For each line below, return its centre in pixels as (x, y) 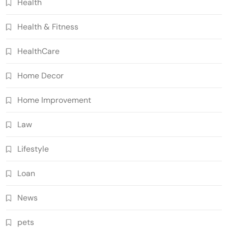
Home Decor (40, 75)
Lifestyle (33, 149)
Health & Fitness (48, 26)
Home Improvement (54, 100)
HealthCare (38, 51)
